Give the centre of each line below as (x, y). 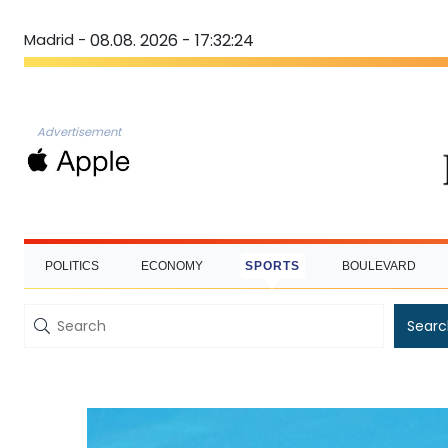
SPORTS (272, 265)
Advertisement (79, 131)
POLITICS (71, 265)
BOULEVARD (378, 265)
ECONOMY (171, 265)
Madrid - (55, 39)
